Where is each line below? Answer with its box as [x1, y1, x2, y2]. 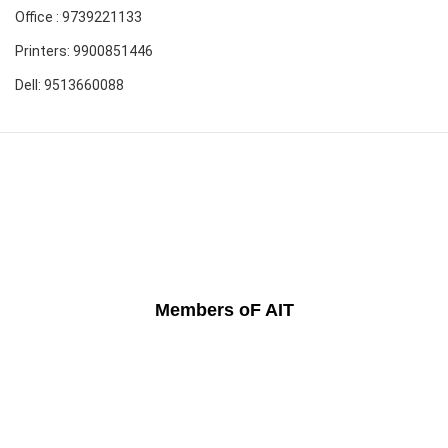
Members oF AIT [154, 300, 294, 321]
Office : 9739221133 [15, 9, 142, 26]
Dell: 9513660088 [15, 77, 124, 94]
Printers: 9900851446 [15, 43, 153, 60]
